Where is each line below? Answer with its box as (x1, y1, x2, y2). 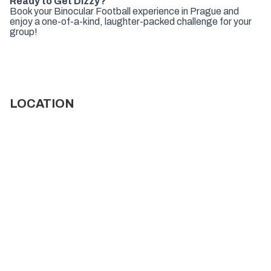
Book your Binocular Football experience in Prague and (10, 5, 239, 16)
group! (10, 26, 38, 37)
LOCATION (10, 96, 74, 110)
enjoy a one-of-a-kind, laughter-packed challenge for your (10, 16, 252, 27)
